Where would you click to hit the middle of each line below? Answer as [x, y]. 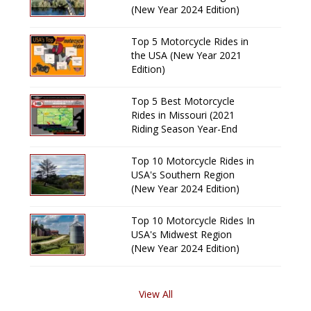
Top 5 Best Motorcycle [183, 101]
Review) [149, 143]
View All [155, 294]
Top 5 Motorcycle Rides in [190, 42]
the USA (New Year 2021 [187, 56]
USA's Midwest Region [182, 235]
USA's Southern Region [183, 175]
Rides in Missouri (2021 [183, 115]
